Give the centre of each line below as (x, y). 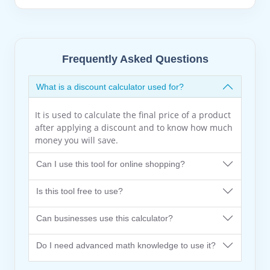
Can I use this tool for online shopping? (111, 164)
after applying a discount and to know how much (134, 127)
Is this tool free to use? (80, 191)
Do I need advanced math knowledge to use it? (126, 245)
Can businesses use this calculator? (105, 218)
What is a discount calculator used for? (110, 86)
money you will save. (77, 140)
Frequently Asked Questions (135, 59)
